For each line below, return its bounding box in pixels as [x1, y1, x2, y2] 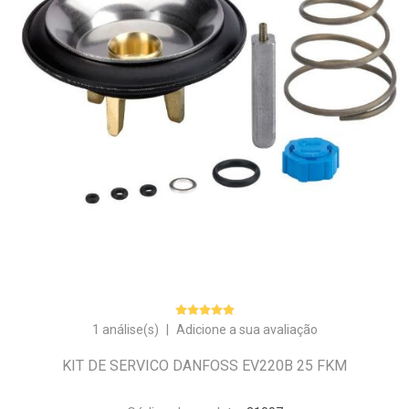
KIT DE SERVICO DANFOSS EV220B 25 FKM [62, 357, 347, 375]
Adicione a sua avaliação [175, 322, 318, 338]
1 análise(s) [91, 322, 159, 338]
